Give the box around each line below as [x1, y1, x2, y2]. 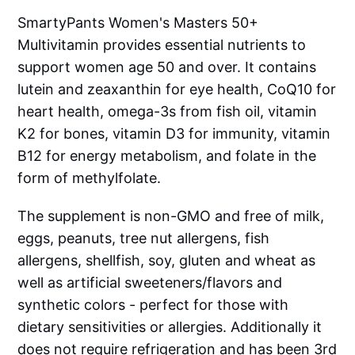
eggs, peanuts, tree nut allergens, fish [17, 230, 270, 247]
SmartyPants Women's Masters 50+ [17, 14, 259, 32]
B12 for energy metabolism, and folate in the [17, 147, 317, 165]
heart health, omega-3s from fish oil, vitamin [17, 103, 318, 120]
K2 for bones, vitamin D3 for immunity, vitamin [17, 125, 331, 143]
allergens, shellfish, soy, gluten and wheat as [17, 252, 316, 269]
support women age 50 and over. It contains [17, 59, 317, 76]
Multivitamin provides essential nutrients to [17, 36, 307, 54]
